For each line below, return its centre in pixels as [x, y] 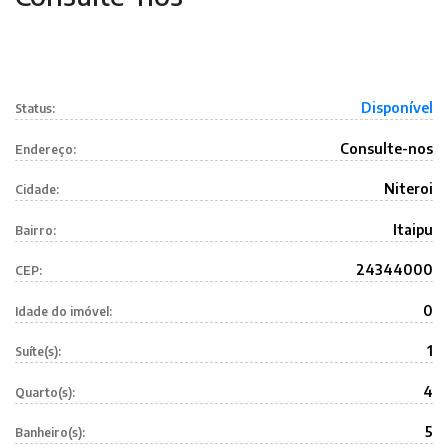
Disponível [397, 107]
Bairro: [35, 230]
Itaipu [413, 229]
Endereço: [45, 149]
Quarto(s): [45, 392]
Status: [35, 108]
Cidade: [37, 189]
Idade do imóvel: [63, 311]
